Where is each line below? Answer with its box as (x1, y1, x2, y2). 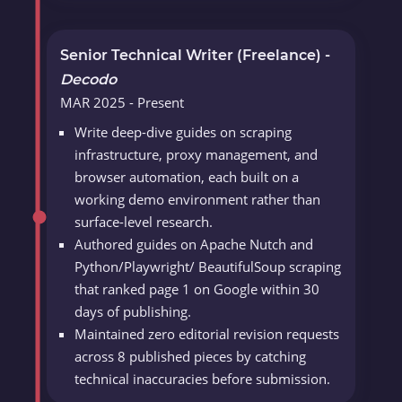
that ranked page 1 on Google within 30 (74, 280, 320, 299)
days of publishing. (74, 302, 192, 321)
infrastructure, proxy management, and (74, 145, 319, 164)
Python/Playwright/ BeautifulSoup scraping (74, 258, 342, 276)
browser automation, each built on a (74, 168, 300, 187)
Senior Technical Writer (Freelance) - (60, 47, 331, 65)
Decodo (60, 71, 118, 89)
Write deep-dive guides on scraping (74, 123, 293, 142)
